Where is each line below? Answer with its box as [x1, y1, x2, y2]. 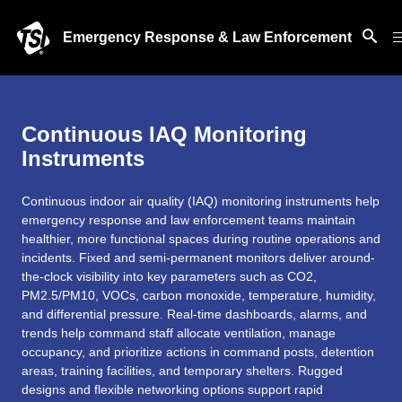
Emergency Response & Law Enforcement [63, 30, 353, 45]
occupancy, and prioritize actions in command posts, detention [22, 345, 374, 359]
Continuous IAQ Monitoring [22, 122, 307, 146]
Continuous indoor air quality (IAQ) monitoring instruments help [22, 194, 380, 208]
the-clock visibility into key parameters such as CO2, [22, 269, 317, 284]
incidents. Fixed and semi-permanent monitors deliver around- [22, 250, 375, 265]
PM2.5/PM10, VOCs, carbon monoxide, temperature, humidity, [22, 288, 376, 302]
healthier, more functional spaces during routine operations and [22, 232, 380, 246]
